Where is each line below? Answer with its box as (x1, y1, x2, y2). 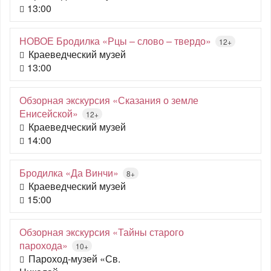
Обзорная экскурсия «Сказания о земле (19, 93, 198, 107)
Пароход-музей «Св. (28, 252, 120, 266)
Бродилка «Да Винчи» (19, 166, 119, 180)
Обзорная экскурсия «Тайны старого (19, 225, 184, 239)
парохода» (19, 238, 68, 252)
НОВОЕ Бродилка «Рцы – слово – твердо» (19, 34, 211, 48)
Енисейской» (19, 106, 78, 120)
